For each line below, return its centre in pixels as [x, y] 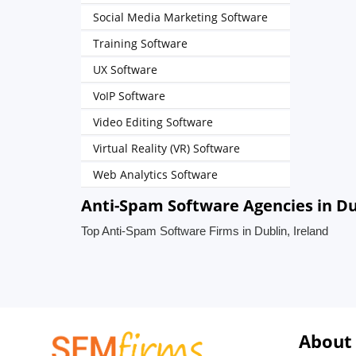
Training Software [140, 43]
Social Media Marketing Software [180, 17]
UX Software [125, 70]
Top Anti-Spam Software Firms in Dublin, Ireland [205, 231]
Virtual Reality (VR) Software [166, 148]
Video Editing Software [153, 122]
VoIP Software [129, 96]
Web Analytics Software [155, 174]
